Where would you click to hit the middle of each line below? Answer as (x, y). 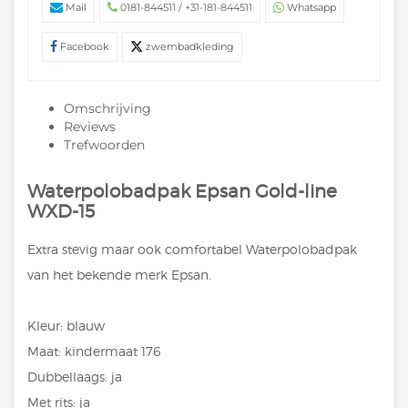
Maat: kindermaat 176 (94, 351)
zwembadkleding (190, 46)
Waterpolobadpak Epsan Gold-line (182, 191)
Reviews (90, 126)
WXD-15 (61, 211)
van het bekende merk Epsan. (119, 274)
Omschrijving (107, 108)
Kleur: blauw (66, 325)
